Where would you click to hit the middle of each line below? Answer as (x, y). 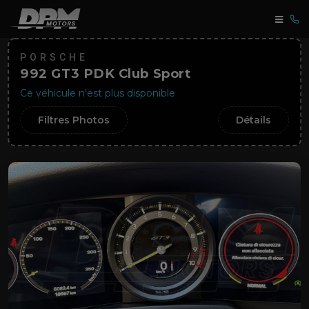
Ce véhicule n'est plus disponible (98, 93)
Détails (253, 120)
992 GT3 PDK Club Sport (106, 73)
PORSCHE (54, 57)
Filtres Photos (74, 120)
